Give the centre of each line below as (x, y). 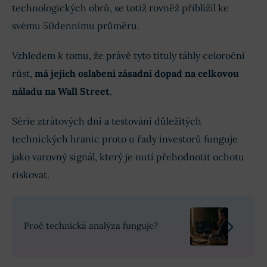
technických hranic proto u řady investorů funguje (125, 139)
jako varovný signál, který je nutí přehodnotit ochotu (128, 157)
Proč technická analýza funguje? (91, 226)
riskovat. (31, 175)
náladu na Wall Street (61, 91)
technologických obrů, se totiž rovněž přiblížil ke (120, 8)
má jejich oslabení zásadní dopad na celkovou (137, 74)
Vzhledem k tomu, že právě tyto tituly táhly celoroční (128, 56)
